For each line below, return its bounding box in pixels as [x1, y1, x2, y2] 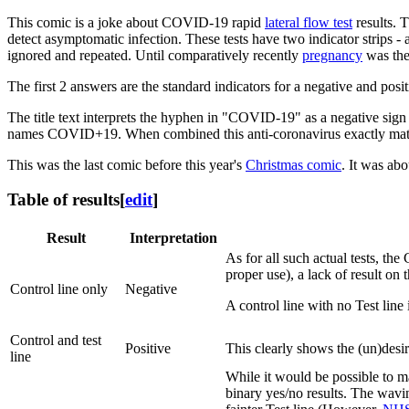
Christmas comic [246, 156, 341, 173]
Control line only [10, 281, 108, 298]
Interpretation [130, 230, 217, 246]
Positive [125, 341, 171, 357]
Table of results [7, 190, 120, 210]
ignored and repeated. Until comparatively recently [7, 47, 302, 63]
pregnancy [302, 47, 362, 63]
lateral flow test [265, 14, 352, 30]
